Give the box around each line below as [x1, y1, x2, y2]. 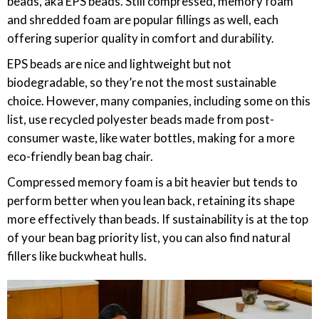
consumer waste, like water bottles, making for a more [7, 130, 295, 145]
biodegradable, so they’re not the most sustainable [7, 75, 276, 90]
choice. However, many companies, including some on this [7, 93, 310, 108]
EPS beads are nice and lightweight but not [7, 56, 231, 71]
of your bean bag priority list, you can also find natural [7, 230, 291, 245]
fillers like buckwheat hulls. [7, 249, 147, 263]
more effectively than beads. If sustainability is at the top [7, 211, 308, 226]
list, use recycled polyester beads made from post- [7, 112, 274, 127]
